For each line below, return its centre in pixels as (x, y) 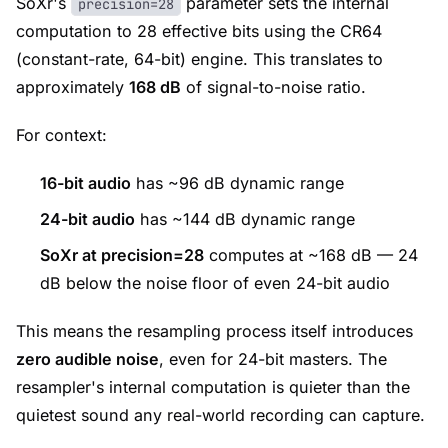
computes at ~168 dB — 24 (311, 255)
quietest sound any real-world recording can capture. (220, 415)
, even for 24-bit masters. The (273, 359)
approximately (72, 87)
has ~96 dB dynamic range (237, 183)
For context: (61, 135)
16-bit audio (85, 183)
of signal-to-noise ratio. (273, 87)
